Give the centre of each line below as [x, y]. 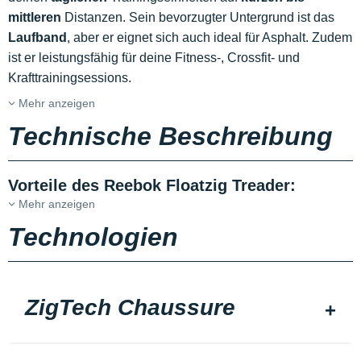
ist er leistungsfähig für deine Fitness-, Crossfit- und [154, 58]
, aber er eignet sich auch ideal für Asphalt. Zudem [210, 38]
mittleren [35, 18]
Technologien [93, 237]
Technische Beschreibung [170, 137]
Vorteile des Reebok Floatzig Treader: [152, 186]
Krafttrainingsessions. [73, 78]
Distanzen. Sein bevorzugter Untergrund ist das [198, 18]
